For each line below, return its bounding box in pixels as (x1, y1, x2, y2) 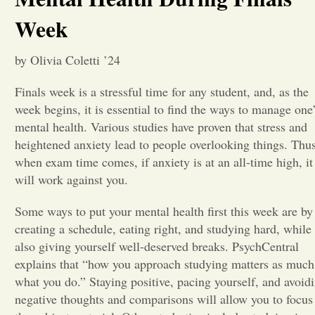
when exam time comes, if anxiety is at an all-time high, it (15, 153, 313, 170)
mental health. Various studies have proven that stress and (15, 118, 307, 135)
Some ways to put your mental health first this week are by (15, 202, 313, 219)
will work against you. (15, 171, 128, 188)
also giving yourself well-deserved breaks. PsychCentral (15, 238, 299, 255)
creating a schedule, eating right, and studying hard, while (15, 220, 311, 237)
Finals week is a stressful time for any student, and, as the (15, 83, 309, 100)
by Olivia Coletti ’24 (15, 51, 120, 68)
